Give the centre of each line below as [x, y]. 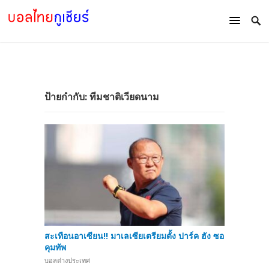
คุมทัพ [55, 247]
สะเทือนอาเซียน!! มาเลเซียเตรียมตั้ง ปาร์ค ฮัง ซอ [134, 235]
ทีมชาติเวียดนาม [124, 96]
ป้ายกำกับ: [67, 96]
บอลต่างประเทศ [67, 260]
